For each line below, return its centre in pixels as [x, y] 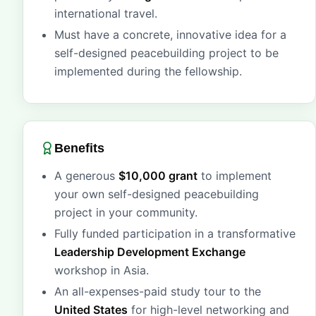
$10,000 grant [158, 176]
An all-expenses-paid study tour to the [158, 291]
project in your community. [126, 212]
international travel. [106, 13]
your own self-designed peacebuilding [157, 194]
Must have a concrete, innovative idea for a [170, 35]
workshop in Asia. [102, 270]
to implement [235, 176]
